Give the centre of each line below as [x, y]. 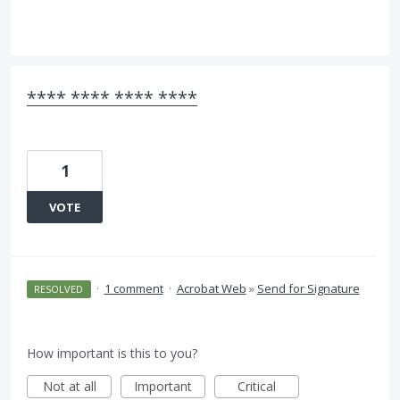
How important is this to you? [112, 353]
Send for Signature [308, 288]
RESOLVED [59, 289]
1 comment [133, 288]
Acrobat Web [211, 288]
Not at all [69, 386]
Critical [257, 386]
